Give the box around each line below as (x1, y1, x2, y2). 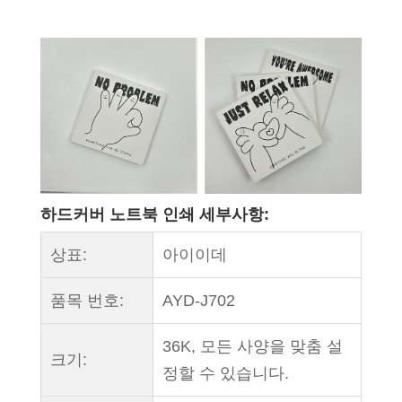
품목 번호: (49, 292, 124, 310)
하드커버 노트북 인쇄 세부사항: (39, 205, 269, 224)
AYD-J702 (162, 292, 235, 310)
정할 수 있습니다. (162, 364, 289, 383)
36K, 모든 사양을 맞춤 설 (162, 337, 343, 356)
